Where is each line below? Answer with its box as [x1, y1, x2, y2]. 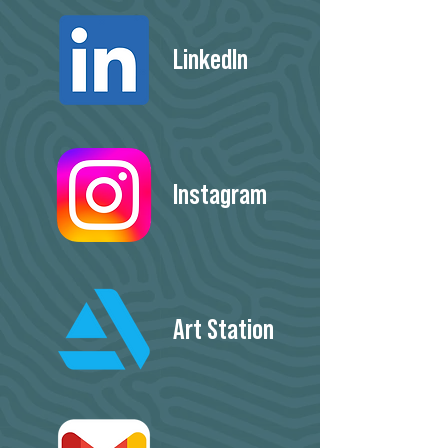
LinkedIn [173, 40, 248, 75]
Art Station [173, 310, 274, 345]
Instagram [173, 175, 267, 210]
